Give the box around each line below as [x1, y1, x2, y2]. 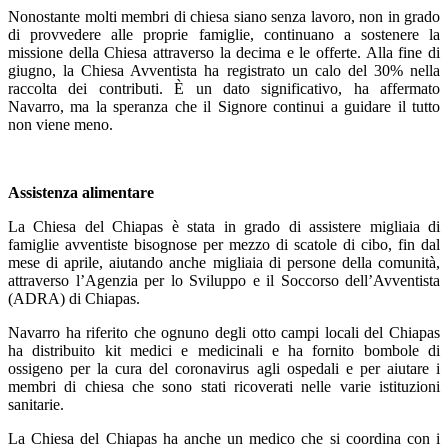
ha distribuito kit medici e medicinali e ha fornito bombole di [8, 341, 440, 359]
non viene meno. [8, 115, 113, 133]
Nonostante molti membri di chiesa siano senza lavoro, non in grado [8, 7, 440, 25]
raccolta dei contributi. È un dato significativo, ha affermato [8, 79, 440, 97]
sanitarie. [8, 395, 64, 413]
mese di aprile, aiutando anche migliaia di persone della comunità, [8, 253, 440, 271]
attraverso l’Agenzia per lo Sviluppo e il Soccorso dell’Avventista [8, 271, 440, 289]
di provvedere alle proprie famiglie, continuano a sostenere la [8, 25, 440, 43]
